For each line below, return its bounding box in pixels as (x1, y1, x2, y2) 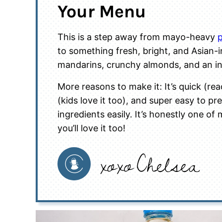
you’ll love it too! (57, 123, 125, 134)
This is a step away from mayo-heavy (57, 32, 218, 43)
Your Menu (57, 1, 146, 22)
